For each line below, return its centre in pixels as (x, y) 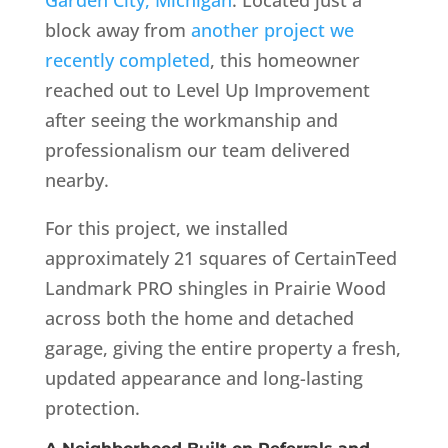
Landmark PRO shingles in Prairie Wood (215, 287)
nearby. (76, 179)
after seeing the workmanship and (191, 119)
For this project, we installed (166, 227)
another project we (272, 29)
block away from (117, 29)
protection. (92, 407)
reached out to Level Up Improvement (207, 89)
